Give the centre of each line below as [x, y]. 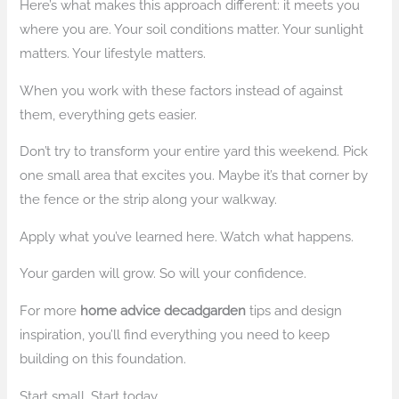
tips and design [294, 311]
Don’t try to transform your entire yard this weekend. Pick [194, 151]
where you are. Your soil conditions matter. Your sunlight [192, 29]
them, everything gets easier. [109, 114]
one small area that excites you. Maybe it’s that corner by [194, 175]
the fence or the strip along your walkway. [149, 199]
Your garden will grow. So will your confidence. [163, 273]
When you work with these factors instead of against [182, 90]
